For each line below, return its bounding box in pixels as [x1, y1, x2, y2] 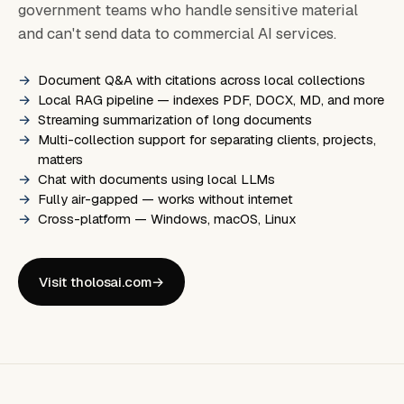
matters [38, 151, 84, 169]
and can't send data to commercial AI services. [18, 23, 336, 44]
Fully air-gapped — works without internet [38, 190, 294, 208]
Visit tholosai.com [39, 272, 152, 290]
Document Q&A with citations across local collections [38, 71, 366, 89]
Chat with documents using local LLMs [38, 170, 276, 188]
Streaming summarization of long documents [38, 111, 313, 129]
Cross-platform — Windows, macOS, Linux [38, 210, 298, 228]
